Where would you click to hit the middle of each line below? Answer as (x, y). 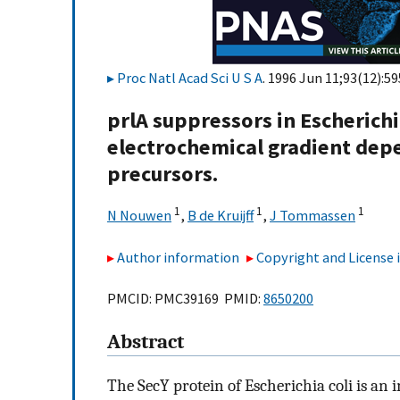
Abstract (146, 342)
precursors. (162, 174)
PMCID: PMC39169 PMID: (185, 299)
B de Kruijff (221, 216)
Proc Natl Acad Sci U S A (190, 78)
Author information (178, 257)
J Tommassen (312, 216)
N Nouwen (139, 216)
